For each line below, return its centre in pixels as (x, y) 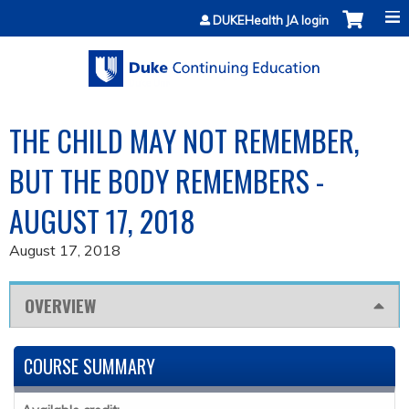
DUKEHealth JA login (271, 20)
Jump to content (204, 11)
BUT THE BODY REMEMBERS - (167, 181)
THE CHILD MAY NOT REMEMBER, (184, 141)
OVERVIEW (60, 306)
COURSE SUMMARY (89, 367)
